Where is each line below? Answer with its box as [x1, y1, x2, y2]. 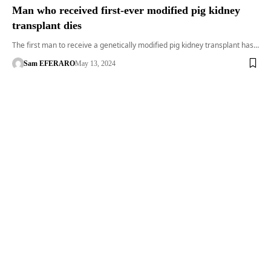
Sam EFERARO [23, 59, 75, 68]
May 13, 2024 [74, 59, 116, 68]
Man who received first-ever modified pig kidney [12, 4, 240, 16]
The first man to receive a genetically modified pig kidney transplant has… [12, 39, 259, 50]
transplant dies [12, 19, 82, 31]
